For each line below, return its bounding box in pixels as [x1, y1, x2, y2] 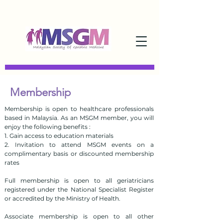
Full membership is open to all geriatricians [4, 177, 154, 184]
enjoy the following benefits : [4, 123, 91, 130]
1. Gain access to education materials [4, 132, 113, 139]
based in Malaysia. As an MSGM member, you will [4, 114, 154, 121]
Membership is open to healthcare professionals [4, 105, 154, 112]
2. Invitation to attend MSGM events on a [4, 141, 154, 148]
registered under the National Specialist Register [4, 186, 154, 193]
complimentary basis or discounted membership [4, 150, 154, 157]
